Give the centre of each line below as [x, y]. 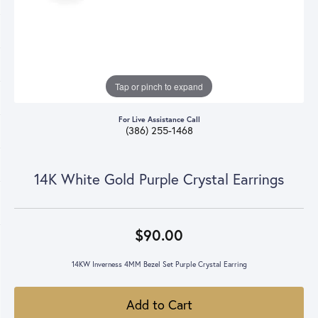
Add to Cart [159, 305]
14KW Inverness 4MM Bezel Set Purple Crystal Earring [159, 264]
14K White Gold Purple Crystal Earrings [159, 179]
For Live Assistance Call [159, 119]
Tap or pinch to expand [159, 86]
